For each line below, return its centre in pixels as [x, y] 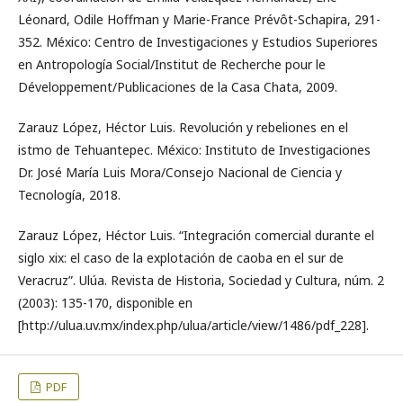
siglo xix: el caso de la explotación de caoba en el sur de [181, 257]
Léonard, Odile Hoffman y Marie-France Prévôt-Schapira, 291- [199, 19]
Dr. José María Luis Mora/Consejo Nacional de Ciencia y [180, 172]
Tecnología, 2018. [69, 194]
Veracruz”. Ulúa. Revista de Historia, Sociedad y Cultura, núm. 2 [201, 280]
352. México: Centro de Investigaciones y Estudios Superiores [198, 41]
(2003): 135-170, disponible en [105, 302]
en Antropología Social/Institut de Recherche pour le [172, 64]
